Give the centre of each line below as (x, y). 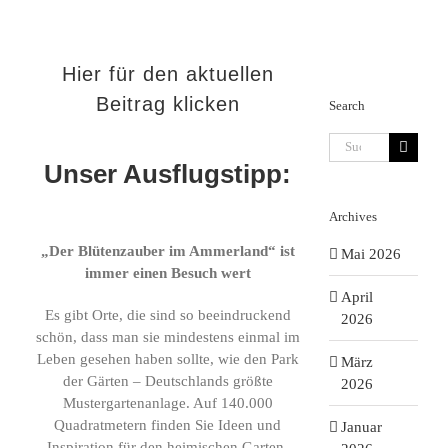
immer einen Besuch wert (167, 273)
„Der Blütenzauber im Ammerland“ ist (167, 251)
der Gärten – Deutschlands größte (167, 381)
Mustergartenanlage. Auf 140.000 (167, 403)
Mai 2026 (370, 253)
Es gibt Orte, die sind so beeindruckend (167, 315)
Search (346, 106)
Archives (352, 216)
